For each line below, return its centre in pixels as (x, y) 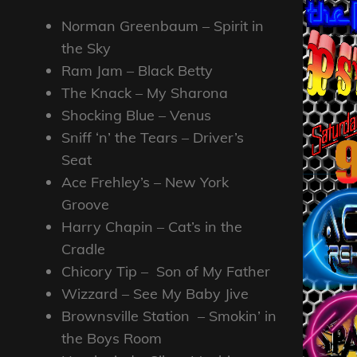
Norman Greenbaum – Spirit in (163, 25)
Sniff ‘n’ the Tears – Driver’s (153, 137)
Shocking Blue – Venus (138, 115)
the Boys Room (112, 338)
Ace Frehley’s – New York (145, 182)
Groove (85, 204)
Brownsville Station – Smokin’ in (169, 316)
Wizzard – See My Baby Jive (155, 293)
